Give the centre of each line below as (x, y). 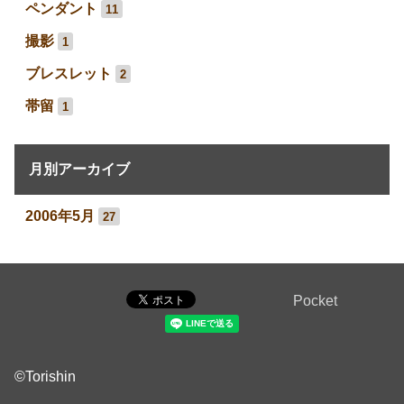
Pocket (315, 300)
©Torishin (45, 376)
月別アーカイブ (79, 169)
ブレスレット (69, 73)
